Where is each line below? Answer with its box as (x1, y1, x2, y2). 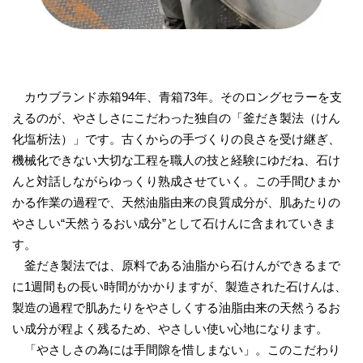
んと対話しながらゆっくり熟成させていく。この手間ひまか (12, 174, 340, 189)
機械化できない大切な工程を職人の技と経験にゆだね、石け (12, 153, 340, 168)
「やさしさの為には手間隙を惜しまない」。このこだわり (12, 343, 340, 357)
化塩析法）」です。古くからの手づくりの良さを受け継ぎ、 (12, 132, 340, 147)
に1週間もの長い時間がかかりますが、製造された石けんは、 (12, 280, 347, 294)
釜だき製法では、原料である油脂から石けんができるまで (12, 258, 340, 273)
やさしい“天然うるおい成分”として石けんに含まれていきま (12, 216, 336, 231)
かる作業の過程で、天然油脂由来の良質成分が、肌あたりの (12, 195, 340, 210)
